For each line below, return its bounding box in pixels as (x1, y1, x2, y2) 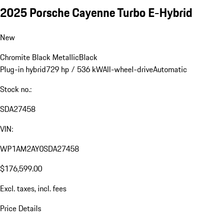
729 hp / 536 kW (46, 63, 103, 76)
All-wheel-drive (103, 63, 153, 76)
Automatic (153, 63, 187, 76)
